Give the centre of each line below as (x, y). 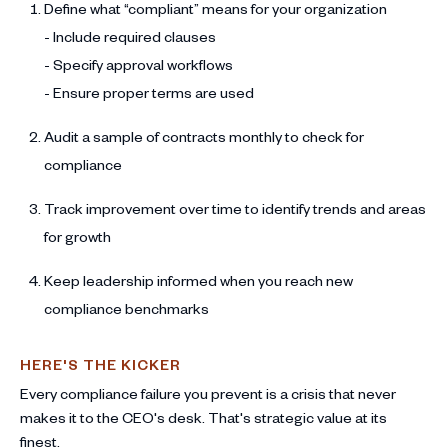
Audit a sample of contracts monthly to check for (204, 136)
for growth (77, 236)
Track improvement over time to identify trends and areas (235, 208)
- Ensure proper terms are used (149, 92)
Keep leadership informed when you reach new (198, 280)
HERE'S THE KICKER (100, 364)
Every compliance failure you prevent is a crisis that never (208, 393)
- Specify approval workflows (138, 64)
